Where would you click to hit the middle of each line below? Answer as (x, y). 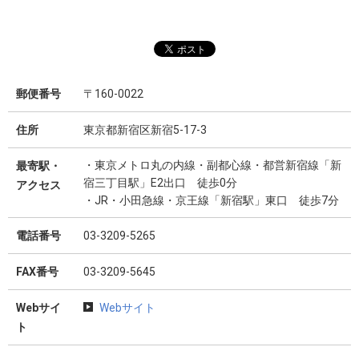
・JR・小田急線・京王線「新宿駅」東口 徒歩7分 (211, 201)
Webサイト (127, 308)
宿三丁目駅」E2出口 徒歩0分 (160, 183)
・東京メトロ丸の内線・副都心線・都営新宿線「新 (212, 165)
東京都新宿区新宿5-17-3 (145, 130)
